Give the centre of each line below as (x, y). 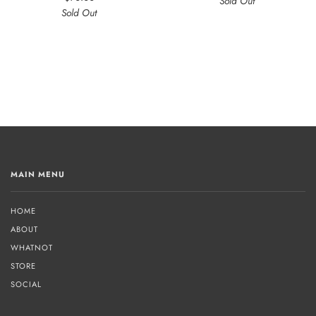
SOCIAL (26, 284)
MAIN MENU (38, 174)
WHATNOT (32, 247)
